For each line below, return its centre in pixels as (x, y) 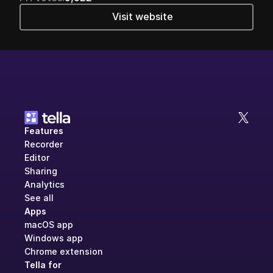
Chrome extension (64, 251)
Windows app (54, 238)
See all (39, 198)
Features (44, 131)
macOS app (49, 225)
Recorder (44, 144)
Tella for (43, 265)
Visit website (143, 16)
